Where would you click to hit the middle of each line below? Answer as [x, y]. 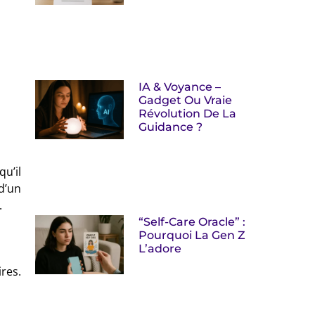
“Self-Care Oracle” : [192, 221]
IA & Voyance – [180, 86]
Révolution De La [188, 113]
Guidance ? [171, 127]
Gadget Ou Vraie [186, 100]
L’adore [160, 248]
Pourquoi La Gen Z [192, 235]
